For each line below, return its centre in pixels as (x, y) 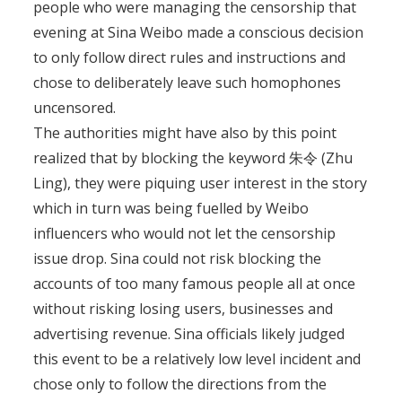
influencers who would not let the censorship (185, 233)
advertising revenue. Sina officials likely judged (189, 334)
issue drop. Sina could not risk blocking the (178, 258)
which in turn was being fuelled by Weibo (171, 208)
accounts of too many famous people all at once (195, 284)
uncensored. (75, 108)
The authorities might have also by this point (185, 133)
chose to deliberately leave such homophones (188, 83)
